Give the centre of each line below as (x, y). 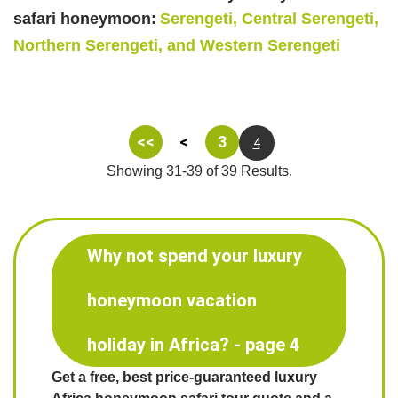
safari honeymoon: (85, 18)
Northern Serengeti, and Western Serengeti (177, 45)
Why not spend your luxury (195, 255)
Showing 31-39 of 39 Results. (199, 171)
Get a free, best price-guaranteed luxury (184, 377)
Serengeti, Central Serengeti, (269, 18)
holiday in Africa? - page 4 (193, 344)
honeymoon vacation (172, 300)
